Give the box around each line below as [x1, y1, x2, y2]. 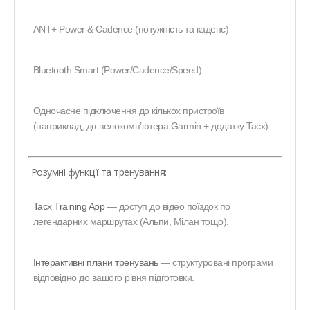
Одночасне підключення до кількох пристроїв [33, 104, 224, 116]
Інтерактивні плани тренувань [33, 257, 158, 268]
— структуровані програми [158, 257, 273, 268]
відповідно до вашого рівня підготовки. [33, 272, 194, 284]
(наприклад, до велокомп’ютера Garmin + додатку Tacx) [33, 120, 268, 131]
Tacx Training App [33, 201, 105, 212]
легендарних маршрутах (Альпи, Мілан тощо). [33, 216, 229, 228]
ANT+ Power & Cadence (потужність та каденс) [33, 24, 229, 35]
